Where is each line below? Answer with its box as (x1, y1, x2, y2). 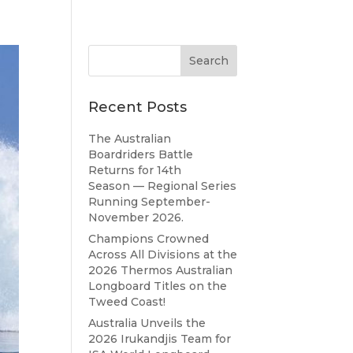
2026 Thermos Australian (87, 263, 232, 277)
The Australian (87, 132, 171, 146)
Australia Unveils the (87, 316, 206, 330)
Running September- (87, 195, 210, 209)
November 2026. (87, 210, 184, 225)
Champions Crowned (87, 232, 209, 246)
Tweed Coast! (87, 295, 165, 309)
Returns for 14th (87, 163, 181, 177)
